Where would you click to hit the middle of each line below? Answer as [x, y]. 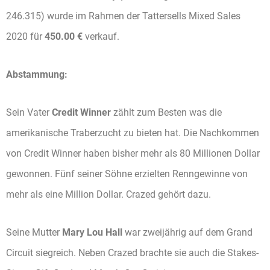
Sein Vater [29, 112]
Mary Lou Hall [92, 232]
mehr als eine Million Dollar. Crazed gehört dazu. [108, 194]
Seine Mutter [34, 232]
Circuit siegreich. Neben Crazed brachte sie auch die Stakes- [132, 253]
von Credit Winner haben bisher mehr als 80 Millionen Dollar [133, 153]
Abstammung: [37, 75]
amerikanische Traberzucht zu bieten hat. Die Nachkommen [133, 133]
